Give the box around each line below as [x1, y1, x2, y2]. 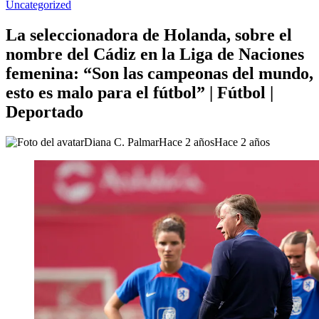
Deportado [6, 102, 83, 121]
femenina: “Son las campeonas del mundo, [6, 63, 313, 83]
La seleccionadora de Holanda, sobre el [6, 25, 292, 44]
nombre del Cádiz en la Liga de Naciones [6, 44, 304, 63]
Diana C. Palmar [84, 135, 159, 148]
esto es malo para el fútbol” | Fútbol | [6, 83, 273, 102]
